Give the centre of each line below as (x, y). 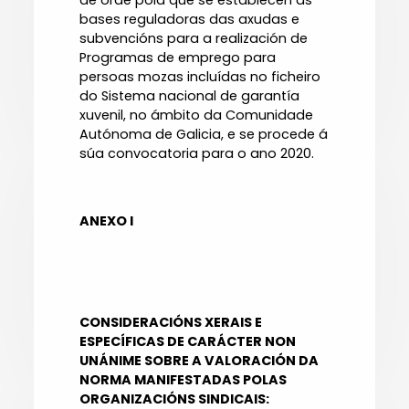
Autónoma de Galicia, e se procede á (204, 135)
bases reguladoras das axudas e (190, 20)
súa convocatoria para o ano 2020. (197, 154)
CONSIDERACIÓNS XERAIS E (171, 323)
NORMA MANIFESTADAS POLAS (184, 380)
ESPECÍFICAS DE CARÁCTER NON (188, 342)
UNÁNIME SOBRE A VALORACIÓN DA (199, 361)
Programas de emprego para (178, 58)
